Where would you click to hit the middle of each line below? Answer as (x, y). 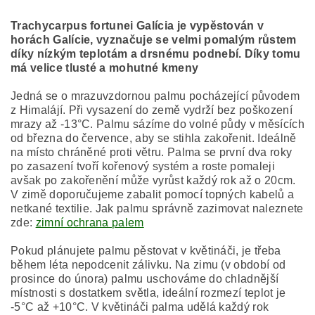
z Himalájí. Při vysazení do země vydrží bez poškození (152, 110)
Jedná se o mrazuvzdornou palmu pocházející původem (155, 96)
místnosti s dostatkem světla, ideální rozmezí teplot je (148, 293)
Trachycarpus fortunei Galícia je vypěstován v (137, 26)
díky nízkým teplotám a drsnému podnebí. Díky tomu (156, 54)
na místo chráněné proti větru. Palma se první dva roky (152, 153)
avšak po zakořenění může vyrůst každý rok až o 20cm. (153, 181)
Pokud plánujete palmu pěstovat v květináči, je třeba (146, 251)
